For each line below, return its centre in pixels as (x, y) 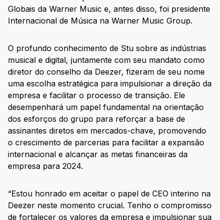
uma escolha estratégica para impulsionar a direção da (110, 84)
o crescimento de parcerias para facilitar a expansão (106, 143)
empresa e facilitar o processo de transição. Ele (96, 96)
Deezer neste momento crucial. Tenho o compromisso (110, 206)
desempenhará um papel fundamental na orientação (106, 107)
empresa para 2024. (45, 166)
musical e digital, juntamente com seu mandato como (106, 60)
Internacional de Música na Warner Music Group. (100, 21)
